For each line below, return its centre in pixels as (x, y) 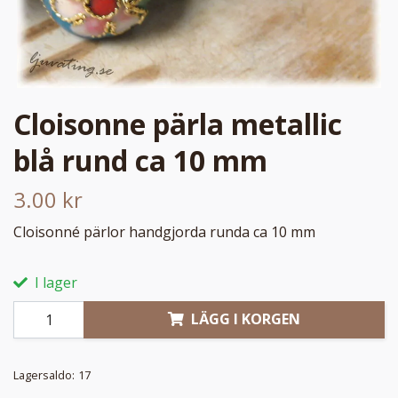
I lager (54, 282)
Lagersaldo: (44, 374)
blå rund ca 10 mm (140, 160)
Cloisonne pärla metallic (178, 123)
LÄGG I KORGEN (246, 319)
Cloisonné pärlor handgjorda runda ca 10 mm (164, 231)
